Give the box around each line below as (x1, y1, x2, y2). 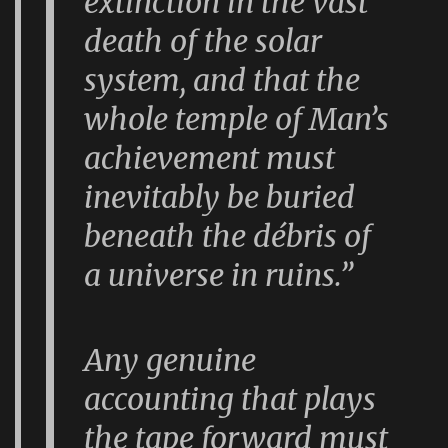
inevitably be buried (84, 178, 356, 217)
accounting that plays (84, 379, 377, 418)
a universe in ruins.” (84, 256, 354, 295)
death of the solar (84, 22, 323, 61)
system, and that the (84, 61, 361, 100)
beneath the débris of (84, 217, 372, 256)
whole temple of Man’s (84, 100, 390, 139)
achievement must (84, 139, 336, 178)
